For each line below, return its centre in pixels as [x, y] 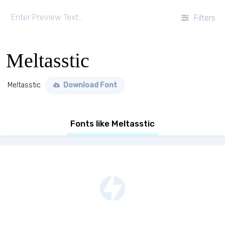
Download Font [89, 85]
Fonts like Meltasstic [113, 124]
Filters [203, 18]
